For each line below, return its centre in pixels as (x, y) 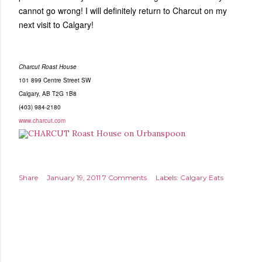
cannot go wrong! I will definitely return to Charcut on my (123, 11)
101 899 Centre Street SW (55, 80)
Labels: (167, 177)
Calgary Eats (202, 177)
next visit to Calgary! (57, 25)
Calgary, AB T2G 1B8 (48, 94)
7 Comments (125, 177)
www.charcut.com (42, 120)
